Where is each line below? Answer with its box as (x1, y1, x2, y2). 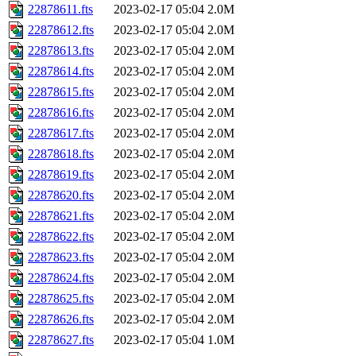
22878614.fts (28, 64, 94, 79)
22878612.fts (28, 23, 94, 37)
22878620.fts (28, 188, 94, 203)
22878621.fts (28, 209, 94, 223)
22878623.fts (28, 250, 94, 265)
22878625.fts (28, 292, 94, 306)
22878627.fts (28, 333, 94, 347)
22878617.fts (28, 126, 94, 141)
